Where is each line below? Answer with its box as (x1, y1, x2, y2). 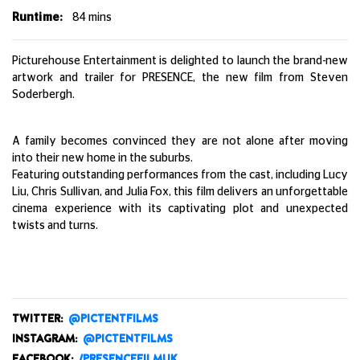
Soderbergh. (12, 89, 75, 100)
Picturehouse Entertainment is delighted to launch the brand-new (12, 55, 348, 67)
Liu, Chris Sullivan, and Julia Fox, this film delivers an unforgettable (12, 186, 348, 198)
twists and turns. (12, 220, 98, 231)
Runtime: (12, 12, 63, 23)
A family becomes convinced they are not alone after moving (12, 136, 348, 147)
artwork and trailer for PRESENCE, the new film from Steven (12, 72, 348, 84)
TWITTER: (12, 310, 63, 326)
